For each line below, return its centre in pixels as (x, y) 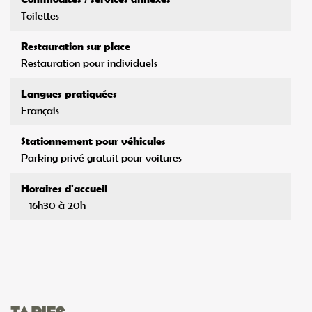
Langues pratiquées (69, 94)
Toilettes (40, 16)
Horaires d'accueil (64, 188)
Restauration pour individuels (89, 63)
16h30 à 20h (57, 205)
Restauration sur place (76, 46)
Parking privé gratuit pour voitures (101, 158)
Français (40, 110)
